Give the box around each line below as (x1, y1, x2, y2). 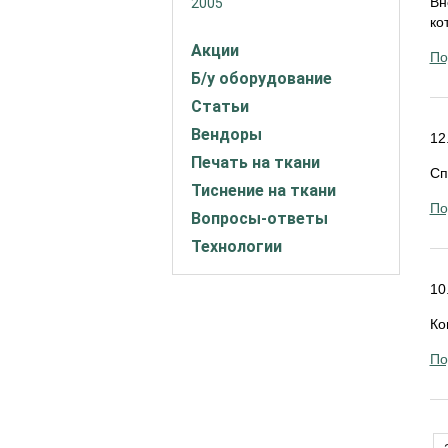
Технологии (191, 237, 282, 256)
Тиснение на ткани (191, 181, 336, 200)
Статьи (191, 97, 249, 116)
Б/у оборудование (191, 69, 332, 88)
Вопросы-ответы (191, 209, 328, 228)
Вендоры (191, 125, 262, 144)
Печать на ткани (191, 153, 320, 172)
